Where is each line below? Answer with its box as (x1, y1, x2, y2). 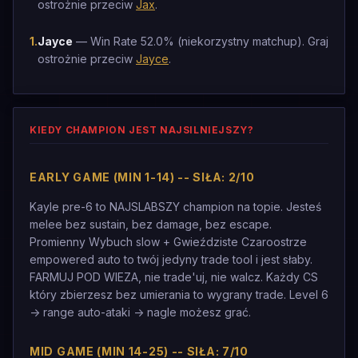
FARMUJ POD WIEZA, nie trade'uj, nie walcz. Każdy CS (30, 270, 318, 284)
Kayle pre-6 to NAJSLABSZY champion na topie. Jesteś (30, 200, 321, 213)
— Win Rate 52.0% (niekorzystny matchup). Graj (73, 34, 328, 48)
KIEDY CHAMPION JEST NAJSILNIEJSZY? (30, 124, 254, 136)
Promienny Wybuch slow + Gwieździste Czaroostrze (30, 235, 307, 249)
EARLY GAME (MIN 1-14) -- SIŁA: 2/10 (30, 170, 255, 184)
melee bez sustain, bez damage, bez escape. (30, 217, 272, 231)
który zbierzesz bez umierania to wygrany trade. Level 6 (30, 288, 328, 301)
